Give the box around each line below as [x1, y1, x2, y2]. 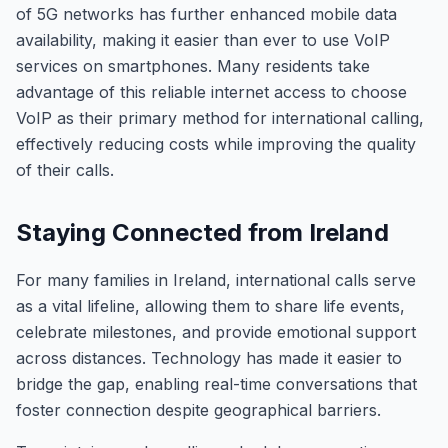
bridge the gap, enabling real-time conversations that [16, 374, 417, 394]
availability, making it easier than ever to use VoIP [16, 30, 390, 50]
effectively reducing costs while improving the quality [16, 134, 416, 154]
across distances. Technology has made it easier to [16, 348, 402, 368]
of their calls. [16, 160, 114, 180]
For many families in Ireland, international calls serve [16, 270, 416, 290]
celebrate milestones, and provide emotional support [16, 322, 416, 342]
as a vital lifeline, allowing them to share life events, [16, 296, 405, 316]
